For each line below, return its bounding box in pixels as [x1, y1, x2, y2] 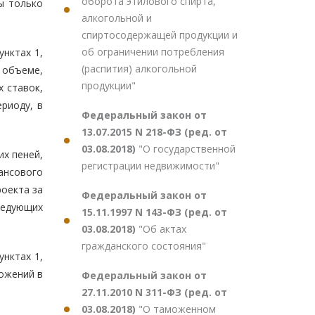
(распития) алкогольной [82, 62, 197, 75]
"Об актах [139, 222, 186, 236]
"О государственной [139, 142, 236, 155]
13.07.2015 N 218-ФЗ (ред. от [82, 125, 227, 139]
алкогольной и [82, 11, 152, 25]
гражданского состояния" [82, 239, 206, 252]
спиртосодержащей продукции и [82, 28, 238, 41]
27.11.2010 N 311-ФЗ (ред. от [82, 285, 227, 299]
